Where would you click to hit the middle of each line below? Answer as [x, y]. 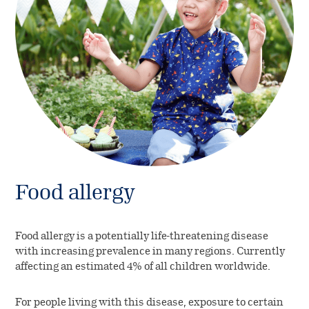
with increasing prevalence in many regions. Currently [150, 251]
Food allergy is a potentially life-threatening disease [142, 236]
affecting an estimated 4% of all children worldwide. [143, 266]
